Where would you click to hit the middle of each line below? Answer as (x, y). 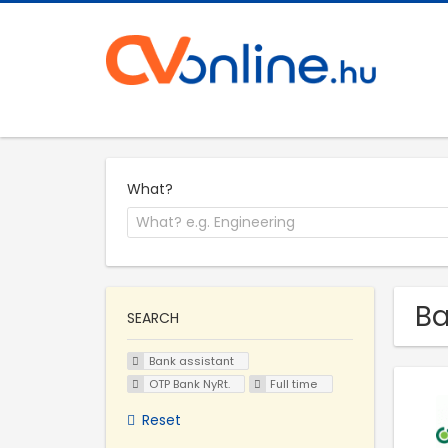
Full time (294, 383)
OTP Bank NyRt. (189, 383)
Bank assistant (191, 361)
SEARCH (153, 318)
